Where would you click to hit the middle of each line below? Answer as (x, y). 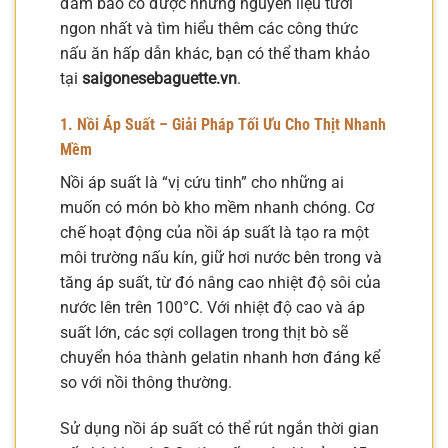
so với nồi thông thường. (146, 383)
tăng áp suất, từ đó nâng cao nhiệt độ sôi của (220, 283)
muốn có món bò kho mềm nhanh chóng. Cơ (217, 208)
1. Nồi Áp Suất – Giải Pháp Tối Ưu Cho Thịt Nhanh (223, 125)
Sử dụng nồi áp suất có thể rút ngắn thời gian (219, 429)
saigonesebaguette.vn (159, 79)
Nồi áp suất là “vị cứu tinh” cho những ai (202, 183)
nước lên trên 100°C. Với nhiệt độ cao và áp (212, 308)
